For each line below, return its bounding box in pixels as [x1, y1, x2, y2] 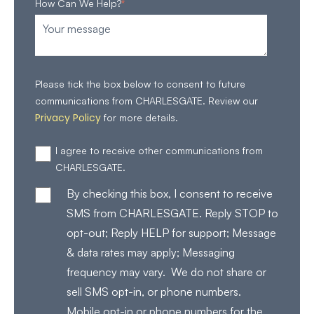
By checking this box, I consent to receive [66, 186, 273, 200]
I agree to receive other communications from [55, 144, 263, 156]
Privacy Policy [35, 111, 101, 125]
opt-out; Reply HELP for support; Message [66, 226, 276, 240]
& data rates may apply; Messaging [66, 245, 235, 259]
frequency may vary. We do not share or [66, 265, 266, 279]
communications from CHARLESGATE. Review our [35, 95, 258, 107]
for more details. [101, 111, 178, 124]
